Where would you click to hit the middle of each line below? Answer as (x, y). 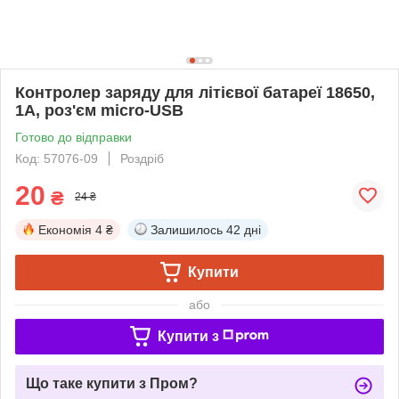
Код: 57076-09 (57, 158)
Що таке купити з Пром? (112, 383)
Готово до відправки (73, 137)
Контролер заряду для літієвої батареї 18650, (195, 92)
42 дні (244, 229)
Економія (65, 229)
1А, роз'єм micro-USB (99, 110)
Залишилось (187, 229)
